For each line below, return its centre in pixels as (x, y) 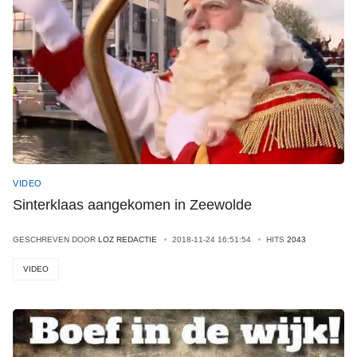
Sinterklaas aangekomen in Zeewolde (132, 205)
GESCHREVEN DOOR (55, 239)
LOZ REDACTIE (127, 239)
